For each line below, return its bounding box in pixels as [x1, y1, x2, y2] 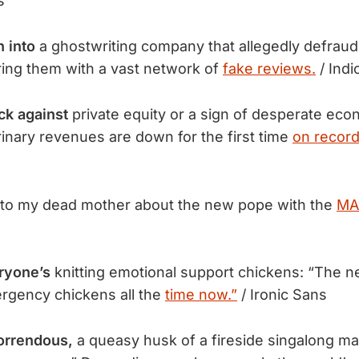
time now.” [165, 286, 237, 304]
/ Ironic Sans [237, 286, 327, 304]
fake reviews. [223, 59, 316, 77]
